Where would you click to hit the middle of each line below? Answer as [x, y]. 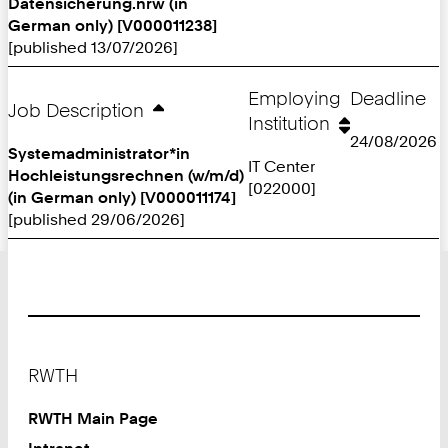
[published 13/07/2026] [93, 47]
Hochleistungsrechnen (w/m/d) [126, 175]
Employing [294, 99]
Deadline [388, 99]
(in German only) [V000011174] [122, 197]
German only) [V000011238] [112, 25]
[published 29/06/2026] [96, 219]
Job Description [76, 111]
